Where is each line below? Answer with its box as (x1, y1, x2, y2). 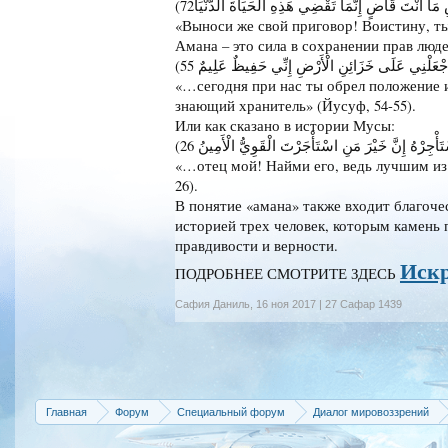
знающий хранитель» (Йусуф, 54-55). (175, 95, 416, 115)
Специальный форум (177, 405, 285, 418)
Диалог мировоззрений (313, 405, 429, 418)
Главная (46, 405, 87, 418)
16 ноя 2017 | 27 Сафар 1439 (256, 297, 402, 310)
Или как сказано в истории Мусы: (175, 115, 395, 135)
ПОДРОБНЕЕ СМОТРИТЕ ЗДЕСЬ (175, 263, 400, 283)
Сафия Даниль (175, 297, 250, 310)
